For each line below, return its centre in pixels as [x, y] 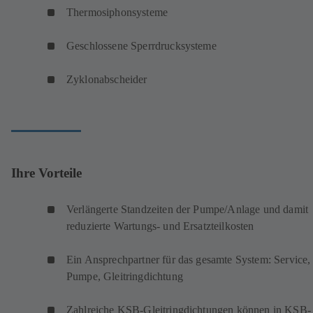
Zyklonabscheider [107, 80]
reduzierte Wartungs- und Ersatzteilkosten [160, 226]
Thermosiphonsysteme [117, 13]
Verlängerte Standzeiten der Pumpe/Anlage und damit [188, 210]
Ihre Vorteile [46, 173]
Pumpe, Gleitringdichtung [125, 277]
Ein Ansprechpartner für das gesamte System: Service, [189, 260]
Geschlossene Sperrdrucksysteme [141, 46]
